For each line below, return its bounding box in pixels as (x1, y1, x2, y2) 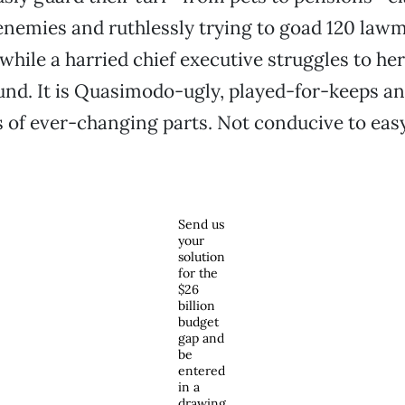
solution (178, 249, 226, 265)
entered (178, 363, 226, 379)
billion (178, 297, 216, 314)
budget (178, 314, 220, 330)
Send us (178, 216, 225, 232)
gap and (178, 330, 225, 346)
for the (178, 265, 219, 281)
